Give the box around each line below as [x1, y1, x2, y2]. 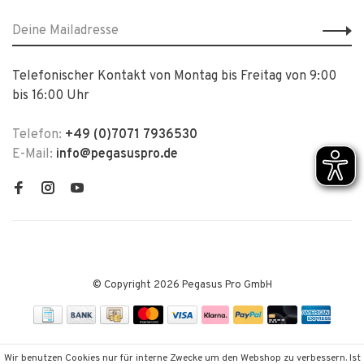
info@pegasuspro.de [56, 146, 178, 162]
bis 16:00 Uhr [12, 88, 89, 104]
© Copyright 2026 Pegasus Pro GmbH [92, 279, 272, 292]
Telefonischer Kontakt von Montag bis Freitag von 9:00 [12, 68, 336, 84]
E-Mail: [12, 146, 56, 162]
